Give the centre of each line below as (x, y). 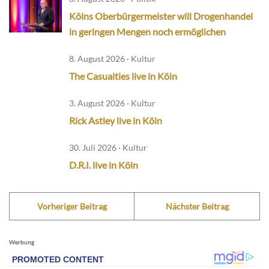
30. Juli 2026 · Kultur (108, 148)
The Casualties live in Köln (123, 76)
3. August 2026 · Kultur (112, 103)
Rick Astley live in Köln (116, 121)
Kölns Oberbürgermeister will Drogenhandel (161, 16)
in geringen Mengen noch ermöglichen (147, 32)
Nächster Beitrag (197, 207)
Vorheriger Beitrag (72, 207)
